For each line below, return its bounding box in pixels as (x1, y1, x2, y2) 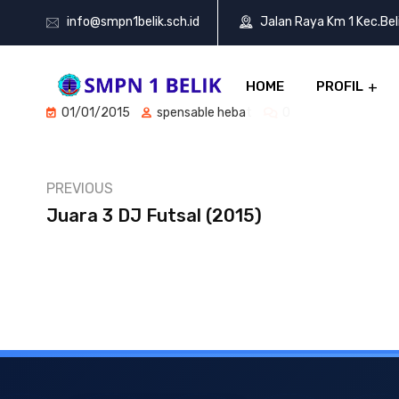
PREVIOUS (46, 180, 113, 197)
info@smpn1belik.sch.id (67, 14, 199, 30)
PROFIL (316, 78, 363, 94)
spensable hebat (154, 105, 252, 120)
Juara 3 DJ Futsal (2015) (46, 205, 262, 226)
